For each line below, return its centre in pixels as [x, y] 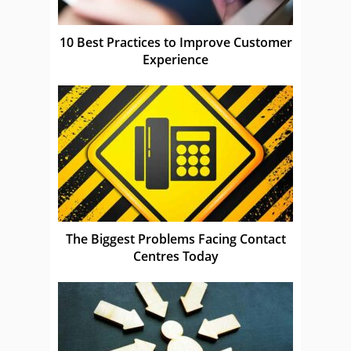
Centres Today [175, 256]
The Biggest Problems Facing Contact [175, 239]
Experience [175, 59]
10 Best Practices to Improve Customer [175, 42]
